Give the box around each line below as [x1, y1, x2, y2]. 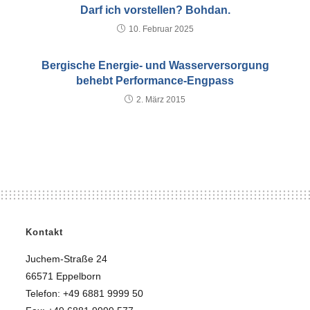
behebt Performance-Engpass [76, 75, 234, 87]
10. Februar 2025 [128, 24, 194, 35]
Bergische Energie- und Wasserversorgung [41, 60, 269, 72]
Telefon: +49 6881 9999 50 [26, 288, 144, 300]
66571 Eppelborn [26, 271, 102, 282]
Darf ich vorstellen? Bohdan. [80, 4, 230, 17]
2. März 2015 [136, 95, 185, 105]
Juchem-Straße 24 [26, 253, 108, 265]
